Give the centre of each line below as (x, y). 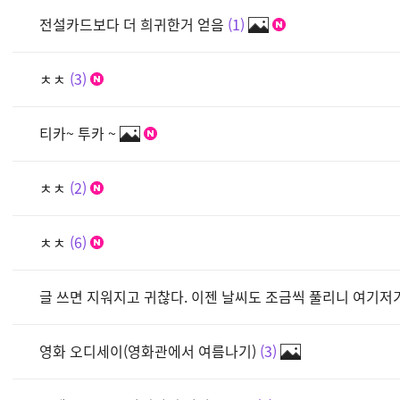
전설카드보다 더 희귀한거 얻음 (132, 24)
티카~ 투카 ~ (78, 133)
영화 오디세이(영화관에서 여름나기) (148, 350)
